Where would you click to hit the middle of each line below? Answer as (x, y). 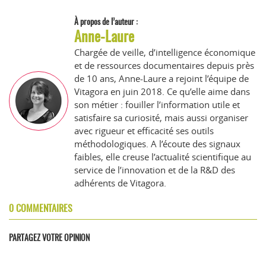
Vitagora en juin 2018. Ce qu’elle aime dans (162, 91)
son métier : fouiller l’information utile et (157, 104)
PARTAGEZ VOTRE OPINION (49, 237)
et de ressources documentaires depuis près (164, 65)
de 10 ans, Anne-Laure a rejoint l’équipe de (161, 78)
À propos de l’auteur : (106, 21)
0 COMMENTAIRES (41, 208)
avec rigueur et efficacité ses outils (144, 130)
